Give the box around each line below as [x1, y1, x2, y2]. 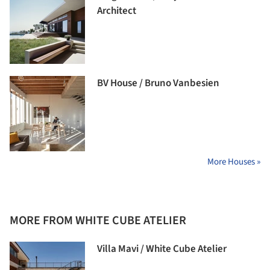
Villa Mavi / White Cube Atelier [97, 241, 227, 256]
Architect [97, 3, 136, 18]
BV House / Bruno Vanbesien [97, 75, 219, 90]
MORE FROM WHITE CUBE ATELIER [10, 212, 186, 229]
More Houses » [207, 155, 260, 168]
